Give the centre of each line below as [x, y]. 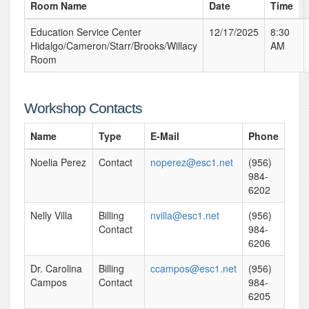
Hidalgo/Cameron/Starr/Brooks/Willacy [114, 46]
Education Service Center [86, 32]
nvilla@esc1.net [185, 215]
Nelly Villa [51, 215]
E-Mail [165, 136]
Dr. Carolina [56, 268]
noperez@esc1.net [192, 162]
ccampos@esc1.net [193, 268]
